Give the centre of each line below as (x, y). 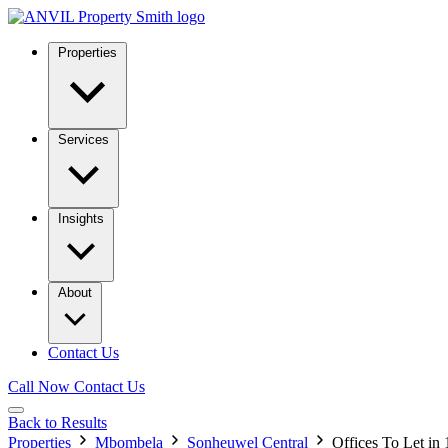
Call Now (39, 386)
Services (83, 139)
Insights (81, 218)
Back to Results (57, 422)
